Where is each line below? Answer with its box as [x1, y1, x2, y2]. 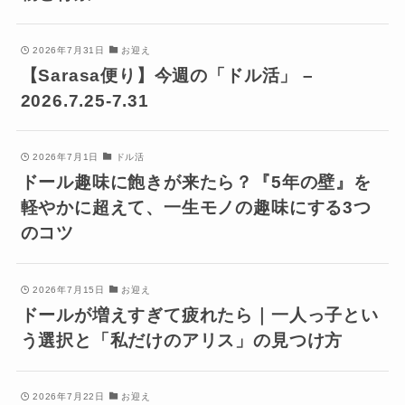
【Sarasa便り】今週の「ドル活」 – [20, 65, 314, 85]
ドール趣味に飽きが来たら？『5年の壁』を [20, 173, 372, 193]
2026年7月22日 [32, 391, 105, 402]
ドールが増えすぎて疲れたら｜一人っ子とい [20, 305, 379, 325]
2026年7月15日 [32, 284, 105, 295]
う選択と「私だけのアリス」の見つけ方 [20, 330, 344, 350]
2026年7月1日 [32, 152, 99, 163]
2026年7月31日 [32, 44, 105, 55]
